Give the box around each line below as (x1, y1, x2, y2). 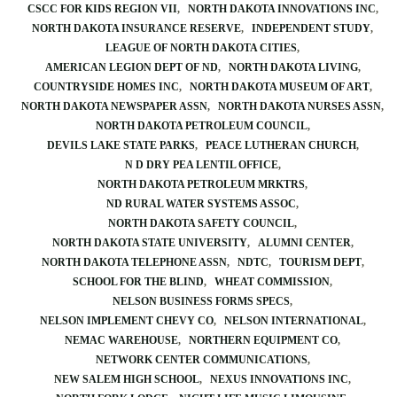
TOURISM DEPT (278, 256, 362, 269)
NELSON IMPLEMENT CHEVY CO (39, 315, 214, 327)
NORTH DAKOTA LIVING (228, 61, 358, 74)
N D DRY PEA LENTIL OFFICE (124, 159, 278, 171)
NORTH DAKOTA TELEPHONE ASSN (41, 256, 227, 269)
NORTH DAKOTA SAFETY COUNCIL (108, 217, 294, 230)
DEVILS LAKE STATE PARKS (46, 139, 195, 152)
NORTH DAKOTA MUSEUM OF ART (189, 81, 370, 93)
